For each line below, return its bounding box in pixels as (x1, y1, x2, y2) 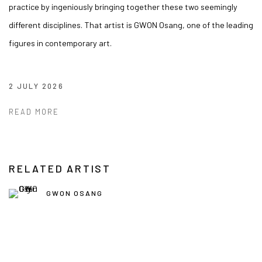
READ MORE (9, 106, 60, 116)
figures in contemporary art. (9, 37, 112, 48)
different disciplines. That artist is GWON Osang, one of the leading (9, 19, 253, 30)
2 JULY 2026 (9, 81, 64, 91)
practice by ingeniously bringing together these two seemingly (9, 1, 237, 12)
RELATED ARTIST (9, 162, 112, 174)
